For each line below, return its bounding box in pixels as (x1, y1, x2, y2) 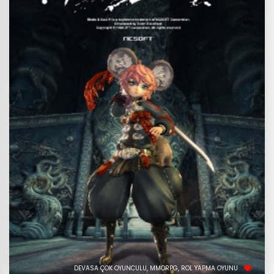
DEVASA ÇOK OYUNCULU (74, 264, 147, 273)
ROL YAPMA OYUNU (181, 264, 239, 273)
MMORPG (150, 264, 179, 273)
